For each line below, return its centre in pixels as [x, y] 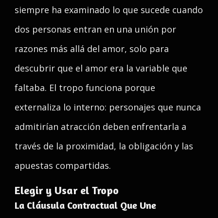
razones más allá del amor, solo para [92, 49]
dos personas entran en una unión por [95, 29]
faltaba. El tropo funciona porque [85, 88]
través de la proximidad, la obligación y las [104, 146]
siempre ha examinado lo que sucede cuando [109, 10]
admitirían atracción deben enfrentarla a [100, 127]
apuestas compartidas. [63, 165]
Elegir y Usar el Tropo [67, 190]
